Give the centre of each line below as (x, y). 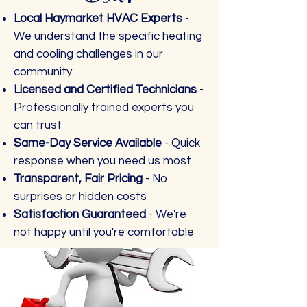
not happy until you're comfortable (104, 232)
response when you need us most (102, 161)
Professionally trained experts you (104, 108)
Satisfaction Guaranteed (81, 214)
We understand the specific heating (108, 36)
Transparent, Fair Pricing (79, 179)
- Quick (182, 143)
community (43, 72)
